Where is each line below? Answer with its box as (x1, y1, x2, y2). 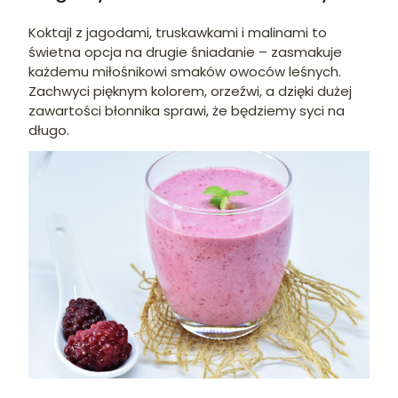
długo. (28, 121, 69, 140)
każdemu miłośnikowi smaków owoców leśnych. (28, 62, 341, 82)
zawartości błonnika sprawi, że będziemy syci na (28, 101, 345, 121)
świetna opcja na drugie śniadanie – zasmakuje (28, 43, 342, 62)
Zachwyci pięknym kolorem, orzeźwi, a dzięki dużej (28, 82, 352, 101)
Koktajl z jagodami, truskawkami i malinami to (28, 23, 327, 43)
